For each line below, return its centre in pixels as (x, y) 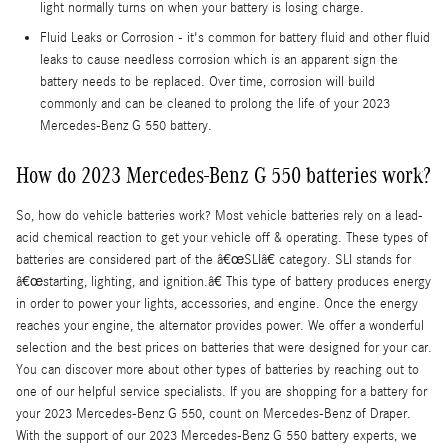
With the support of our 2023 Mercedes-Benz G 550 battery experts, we (216, 436)
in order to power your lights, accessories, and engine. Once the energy (217, 304)
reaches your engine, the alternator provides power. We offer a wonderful (220, 326)
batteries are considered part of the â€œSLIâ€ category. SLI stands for (213, 260)
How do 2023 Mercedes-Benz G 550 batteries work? (223, 175)
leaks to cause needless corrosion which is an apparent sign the (219, 60)
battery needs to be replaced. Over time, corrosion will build (207, 82)
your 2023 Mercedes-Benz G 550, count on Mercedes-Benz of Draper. (213, 414)
